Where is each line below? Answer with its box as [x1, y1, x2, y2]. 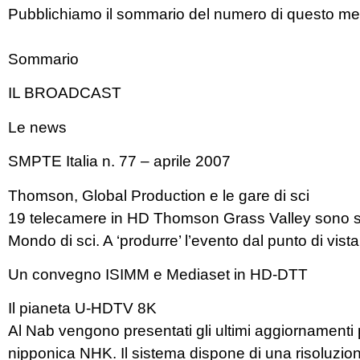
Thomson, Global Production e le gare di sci [8, 186, 309, 204]
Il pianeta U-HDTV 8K [8, 300, 157, 317]
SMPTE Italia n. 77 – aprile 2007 [8, 153, 231, 170]
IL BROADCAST [8, 84, 121, 102]
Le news [8, 118, 67, 136]
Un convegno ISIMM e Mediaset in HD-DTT [8, 265, 308, 283]
